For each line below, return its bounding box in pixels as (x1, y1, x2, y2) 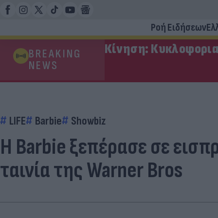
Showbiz (71, 114, 106, 128)
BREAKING (29, 47, 81, 61)
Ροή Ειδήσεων (151, 21, 206, 34)
